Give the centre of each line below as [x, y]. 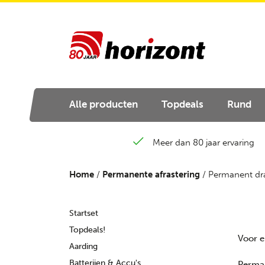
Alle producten [104, 104]
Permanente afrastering [151, 174]
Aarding [83, 246]
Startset [84, 213]
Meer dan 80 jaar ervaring [203, 143]
